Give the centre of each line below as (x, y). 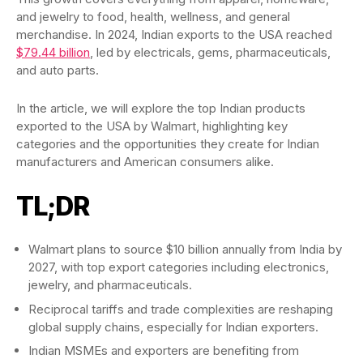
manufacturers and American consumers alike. (145, 162)
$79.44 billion (53, 52)
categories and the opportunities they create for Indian (168, 144)
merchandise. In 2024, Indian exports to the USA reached (174, 34)
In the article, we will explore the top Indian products (161, 108)
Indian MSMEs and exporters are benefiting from (164, 350)
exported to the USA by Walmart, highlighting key (152, 126)
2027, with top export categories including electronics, (179, 267)
